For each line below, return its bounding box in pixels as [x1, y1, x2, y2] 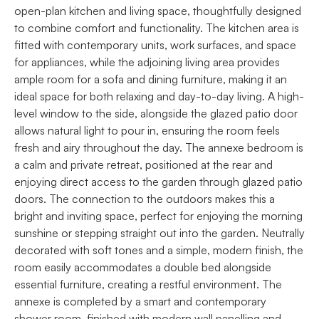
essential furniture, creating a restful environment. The [14, 276, 282, 291]
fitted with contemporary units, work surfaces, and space [14, 37, 296, 52]
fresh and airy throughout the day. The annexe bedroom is [14, 140, 303, 155]
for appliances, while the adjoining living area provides [14, 54, 280, 69]
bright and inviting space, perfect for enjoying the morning [14, 208, 303, 223]
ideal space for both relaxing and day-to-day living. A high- [14, 88, 304, 103]
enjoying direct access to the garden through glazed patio [14, 174, 303, 189]
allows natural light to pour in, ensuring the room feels [14, 122, 280, 137]
